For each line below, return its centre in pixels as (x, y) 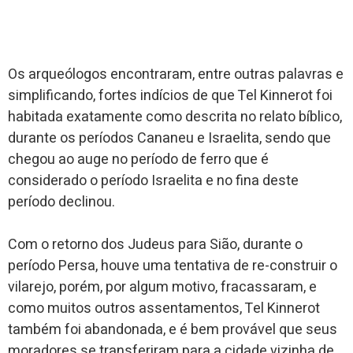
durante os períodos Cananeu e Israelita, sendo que (169, 138)
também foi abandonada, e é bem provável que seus (173, 329)
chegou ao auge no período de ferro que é (138, 159)
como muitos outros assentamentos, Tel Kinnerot (164, 308)
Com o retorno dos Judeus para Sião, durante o (155, 244)
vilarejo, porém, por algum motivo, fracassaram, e (162, 287)
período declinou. (61, 202)
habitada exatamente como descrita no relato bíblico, (175, 117)
